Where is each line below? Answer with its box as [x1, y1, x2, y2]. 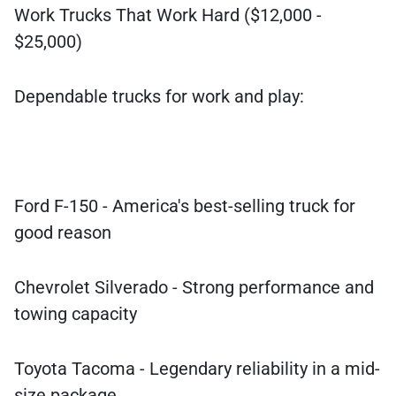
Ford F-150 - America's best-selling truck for [14, 195, 355, 217]
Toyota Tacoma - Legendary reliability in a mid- [14, 358, 380, 380]
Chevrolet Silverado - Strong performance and [14, 277, 374, 299]
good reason [14, 222, 111, 244]
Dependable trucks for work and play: [14, 86, 304, 108]
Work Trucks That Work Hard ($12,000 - [14, 4, 322, 27]
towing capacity [14, 303, 137, 325]
